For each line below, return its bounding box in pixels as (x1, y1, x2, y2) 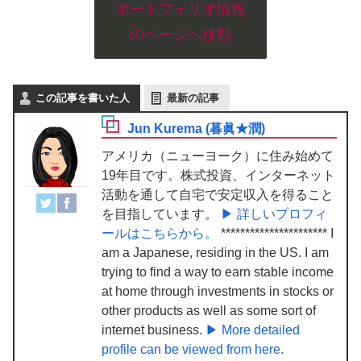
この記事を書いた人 (35, 92, 130, 105)
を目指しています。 (102, 207, 218, 222)
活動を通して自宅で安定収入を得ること (102, 188, 334, 202)
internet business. (102, 323, 205, 338)
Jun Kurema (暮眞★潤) (127, 122, 265, 136)
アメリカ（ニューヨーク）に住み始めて (102, 149, 334, 164)
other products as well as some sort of (102, 304, 316, 318)
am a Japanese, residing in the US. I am (102, 246, 329, 260)
